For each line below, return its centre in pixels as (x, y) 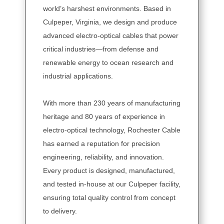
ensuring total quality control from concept (109, 198)
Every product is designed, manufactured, (109, 171)
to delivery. (60, 211)
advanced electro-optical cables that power (111, 36)
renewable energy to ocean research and (108, 63)
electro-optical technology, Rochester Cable (112, 130)
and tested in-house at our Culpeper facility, (112, 184)
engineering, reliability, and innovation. (103, 157)
